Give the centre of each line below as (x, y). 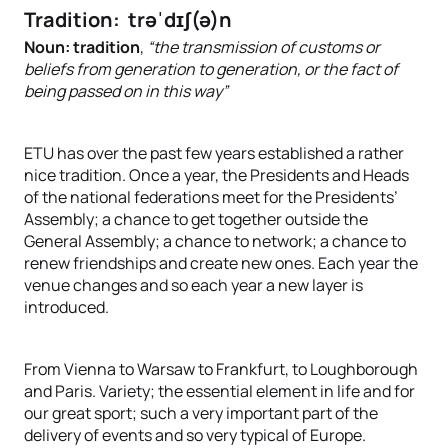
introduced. (66, 307)
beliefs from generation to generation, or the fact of (211, 69)
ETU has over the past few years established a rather (214, 153)
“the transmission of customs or (263, 47)
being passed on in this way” (126, 91)
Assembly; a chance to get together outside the (196, 219)
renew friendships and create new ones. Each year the (221, 263)
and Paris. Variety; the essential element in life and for (219, 391)
